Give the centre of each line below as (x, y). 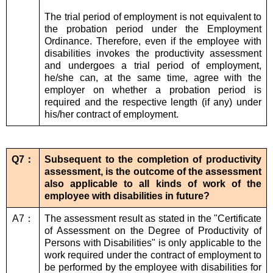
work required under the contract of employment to (153, 255)
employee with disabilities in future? (127, 196)
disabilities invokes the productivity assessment (153, 54)
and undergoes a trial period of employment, (153, 66)
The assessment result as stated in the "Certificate (153, 219)
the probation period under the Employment (153, 29)
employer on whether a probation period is (153, 90)
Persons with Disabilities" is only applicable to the (153, 243)
